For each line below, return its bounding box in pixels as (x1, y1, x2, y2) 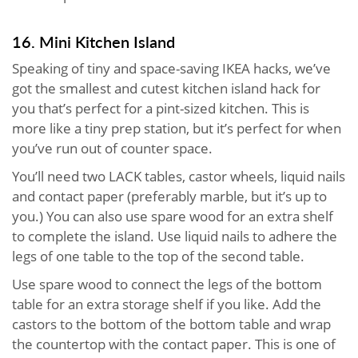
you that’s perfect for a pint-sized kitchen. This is (12, 99, 309, 118)
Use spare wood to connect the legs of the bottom (12, 275, 322, 294)
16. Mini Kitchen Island (12, 30, 175, 54)
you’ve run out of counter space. (12, 139, 213, 158)
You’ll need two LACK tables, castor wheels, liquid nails (12, 167, 345, 186)
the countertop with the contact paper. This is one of (12, 335, 336, 354)
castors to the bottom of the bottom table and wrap (12, 315, 331, 334)
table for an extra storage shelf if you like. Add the (12, 295, 321, 314)
